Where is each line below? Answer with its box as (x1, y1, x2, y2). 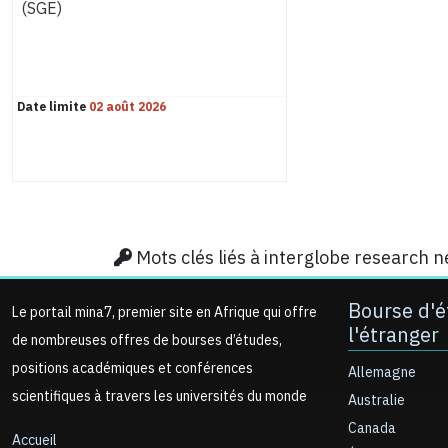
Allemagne (348, 362, 416, 383)
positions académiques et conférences (12, 358, 253, 379)
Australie (348, 390, 405, 411)
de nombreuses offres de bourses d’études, (12, 330, 282, 351)
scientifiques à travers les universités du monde (12, 386, 307, 407)
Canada (348, 418, 396, 439)
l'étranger (348, 320, 439, 350)
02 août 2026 (89, 98, 166, 116)
